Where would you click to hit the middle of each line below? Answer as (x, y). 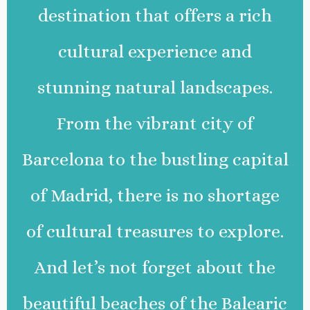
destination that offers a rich (155, 15)
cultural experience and (155, 51)
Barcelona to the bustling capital (155, 159)
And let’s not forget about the (155, 267)
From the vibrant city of (155, 123)
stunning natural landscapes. (155, 87)
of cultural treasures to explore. (155, 231)
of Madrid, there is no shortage (155, 195)
